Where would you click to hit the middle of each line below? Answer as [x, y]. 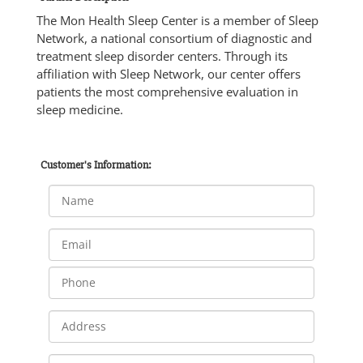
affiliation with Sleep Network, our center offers [169, 73]
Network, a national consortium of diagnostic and [174, 38]
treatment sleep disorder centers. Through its [162, 56]
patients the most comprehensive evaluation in [167, 91]
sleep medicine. [80, 109]
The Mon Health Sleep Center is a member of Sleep [177, 20]
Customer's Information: [96, 164]
